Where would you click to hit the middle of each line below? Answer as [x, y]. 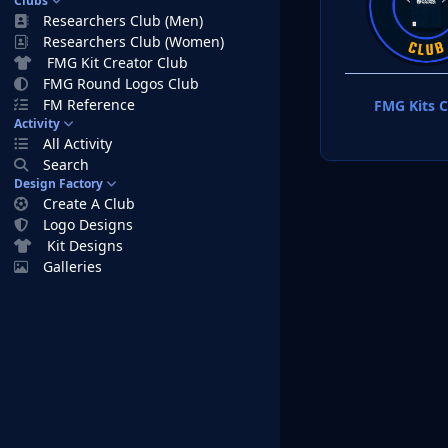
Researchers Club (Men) [123, 20]
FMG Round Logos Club [121, 83]
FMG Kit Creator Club [118, 62]
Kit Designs [85, 245]
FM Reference [89, 104]
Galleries [73, 266]
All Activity [78, 143]
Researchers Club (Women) [134, 41]
